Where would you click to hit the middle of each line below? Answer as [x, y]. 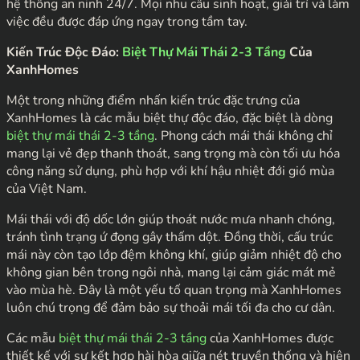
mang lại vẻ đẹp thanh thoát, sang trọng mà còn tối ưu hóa [173, 153]
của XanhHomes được [270, 338]
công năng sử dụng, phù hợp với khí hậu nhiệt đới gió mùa [170, 171]
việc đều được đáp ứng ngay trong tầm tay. [127, 21]
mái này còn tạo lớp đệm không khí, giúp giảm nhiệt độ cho [174, 254]
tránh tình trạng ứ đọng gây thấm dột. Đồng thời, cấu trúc [170, 237]
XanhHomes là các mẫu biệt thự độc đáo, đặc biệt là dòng [170, 118]
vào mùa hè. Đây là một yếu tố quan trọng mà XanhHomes [174, 290]
